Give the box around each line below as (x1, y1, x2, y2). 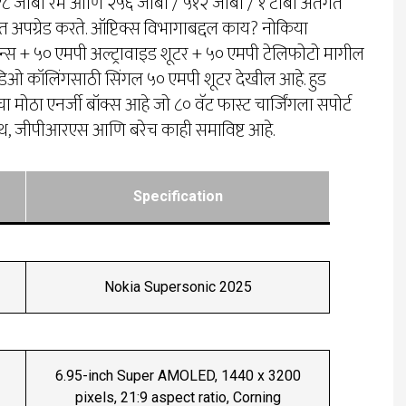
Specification (132, 188, 223, 206)
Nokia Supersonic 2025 (103, 278, 252, 296)
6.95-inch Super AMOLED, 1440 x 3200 (54, 367, 301, 385)
